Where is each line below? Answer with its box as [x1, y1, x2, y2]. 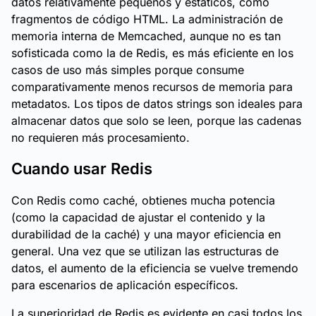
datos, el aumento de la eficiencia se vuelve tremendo [11, 261, 298, 275]
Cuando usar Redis [11, 159, 152, 178]
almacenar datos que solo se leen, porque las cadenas [11, 114, 301, 128]
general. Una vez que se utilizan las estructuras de [11, 244, 279, 258]
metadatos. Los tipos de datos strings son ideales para [11, 97, 303, 111]
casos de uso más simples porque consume [11, 63, 244, 77]
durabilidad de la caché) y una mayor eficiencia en [11, 227, 281, 241]
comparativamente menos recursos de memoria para [11, 80, 293, 94]
